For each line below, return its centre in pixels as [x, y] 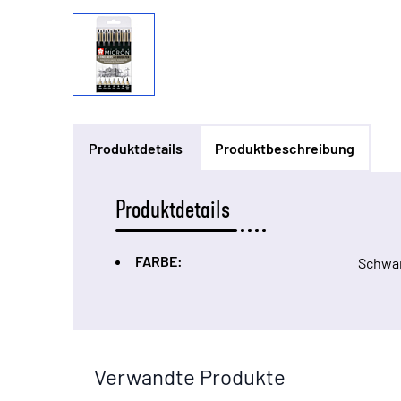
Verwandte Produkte [189, 377]
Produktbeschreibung [284, 149]
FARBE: [158, 261]
